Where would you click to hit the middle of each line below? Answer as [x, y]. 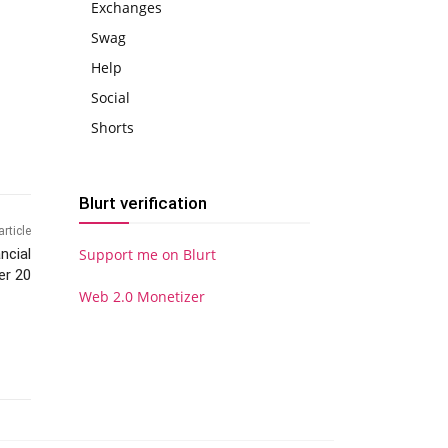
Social [110, 97]
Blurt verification [143, 202]
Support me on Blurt [147, 254]
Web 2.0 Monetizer [142, 296]
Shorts [112, 127]
